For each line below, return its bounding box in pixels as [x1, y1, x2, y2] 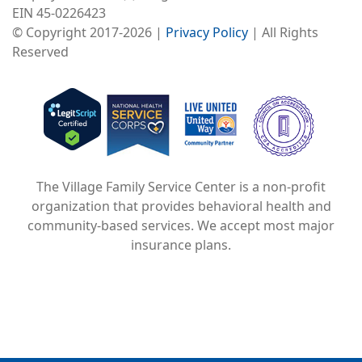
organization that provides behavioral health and [31, 197, 331, 216]
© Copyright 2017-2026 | [12, 23, 166, 42]
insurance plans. [131, 236, 231, 255]
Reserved [12, 43, 69, 61]
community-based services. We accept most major [27, 217, 335, 235]
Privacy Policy [166, 23, 248, 42]
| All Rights [248, 23, 318, 42]
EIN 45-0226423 [12, 4, 106, 23]
